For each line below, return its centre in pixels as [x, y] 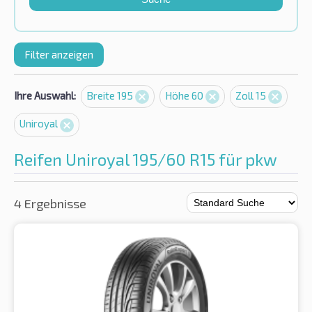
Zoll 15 [252, 95]
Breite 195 [111, 95]
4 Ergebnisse [50, 203]
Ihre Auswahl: [45, 95]
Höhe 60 [185, 95]
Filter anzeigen [59, 54]
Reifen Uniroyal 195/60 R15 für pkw [146, 159]
